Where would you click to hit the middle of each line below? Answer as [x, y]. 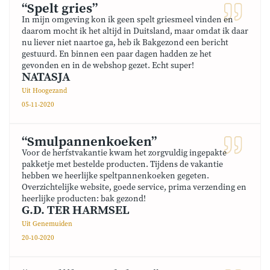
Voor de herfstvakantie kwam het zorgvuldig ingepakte [124, 153]
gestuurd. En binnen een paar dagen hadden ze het [117, 54]
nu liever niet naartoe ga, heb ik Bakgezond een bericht [125, 43]
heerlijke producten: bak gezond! [84, 199]
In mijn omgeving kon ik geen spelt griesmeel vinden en [127, 20]
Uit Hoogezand [44, 91]
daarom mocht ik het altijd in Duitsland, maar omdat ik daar [135, 31]
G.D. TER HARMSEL [76, 211]
